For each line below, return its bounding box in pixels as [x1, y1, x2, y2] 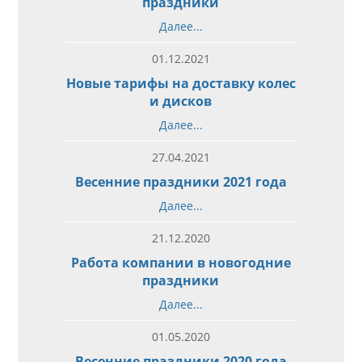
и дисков [149, 91, 213, 110]
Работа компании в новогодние [70, 253, 291, 271]
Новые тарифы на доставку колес [65, 74, 296, 92]
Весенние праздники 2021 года [74, 172, 287, 191]
